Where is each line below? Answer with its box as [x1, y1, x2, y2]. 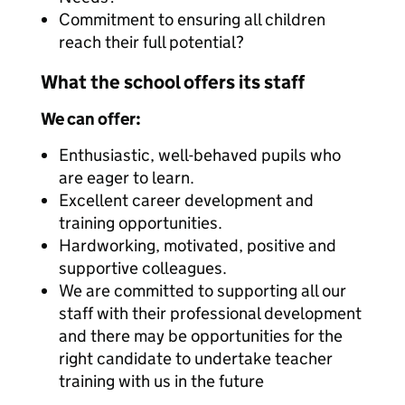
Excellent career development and [59, 190, 314, 211]
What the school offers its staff [41, 71, 305, 94]
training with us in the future [59, 371, 264, 391]
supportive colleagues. [59, 258, 227, 278]
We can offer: [41, 108, 141, 129]
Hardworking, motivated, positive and [59, 235, 336, 256]
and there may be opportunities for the [59, 325, 343, 346]
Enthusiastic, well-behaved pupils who [59, 145, 341, 165]
